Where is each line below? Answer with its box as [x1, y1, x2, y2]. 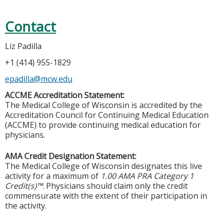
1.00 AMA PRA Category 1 [101, 170, 194, 181]
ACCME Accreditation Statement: [5, 90, 124, 101]
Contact [5, 17, 56, 36]
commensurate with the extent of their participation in [5, 190, 207, 201]
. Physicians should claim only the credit [43, 180, 188, 191]
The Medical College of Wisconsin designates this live [5, 160, 202, 171]
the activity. [5, 200, 47, 211]
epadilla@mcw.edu [5, 73, 72, 85]
